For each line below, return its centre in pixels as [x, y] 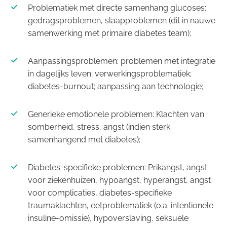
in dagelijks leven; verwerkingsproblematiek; [110, 74]
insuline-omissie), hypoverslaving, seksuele [108, 218]
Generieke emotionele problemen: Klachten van [116, 114]
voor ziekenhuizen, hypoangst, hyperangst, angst [119, 180]
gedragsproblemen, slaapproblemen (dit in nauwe [122, 21]
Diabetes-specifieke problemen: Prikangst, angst [118, 167]
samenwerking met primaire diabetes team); [109, 33]
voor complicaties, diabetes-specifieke [100, 193]
